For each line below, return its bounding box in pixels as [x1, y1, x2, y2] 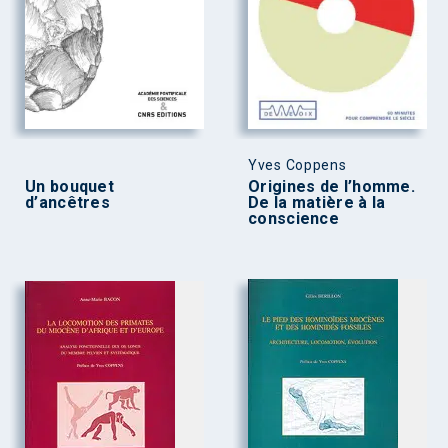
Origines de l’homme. [248, 177, 416, 197]
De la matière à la [248, 193, 386, 213]
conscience [248, 209, 340, 229]
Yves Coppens [248, 157, 347, 174]
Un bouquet [25, 177, 115, 197]
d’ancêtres [25, 193, 111, 213]
